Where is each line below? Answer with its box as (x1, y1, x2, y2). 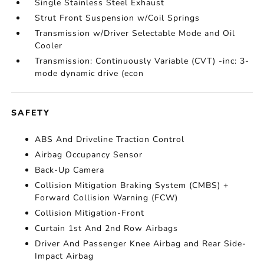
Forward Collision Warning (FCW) (35, 192, 179, 203)
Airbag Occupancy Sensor (35, 149, 143, 160)
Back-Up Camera (35, 164, 105, 176)
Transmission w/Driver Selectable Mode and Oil (35, 28, 236, 39)
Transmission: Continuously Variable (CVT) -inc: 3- (35, 55, 250, 67)
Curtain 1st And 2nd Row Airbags (35, 223, 179, 234)
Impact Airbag (35, 250, 94, 262)
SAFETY (11, 107, 51, 118)
